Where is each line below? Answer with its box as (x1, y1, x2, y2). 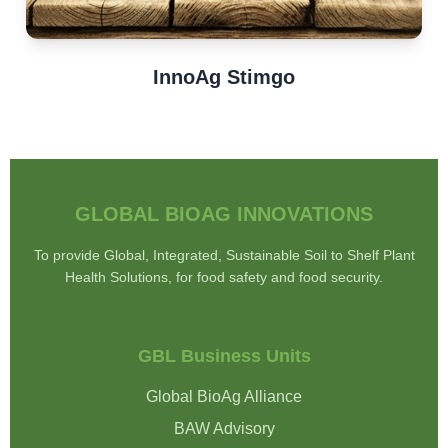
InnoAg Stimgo (153, 65, 295, 88)
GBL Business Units (137, 345, 311, 366)
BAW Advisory (173, 419, 275, 437)
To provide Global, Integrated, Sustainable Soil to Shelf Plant (33, 246, 415, 263)
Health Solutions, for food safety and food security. (65, 268, 383, 285)
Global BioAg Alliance (146, 387, 302, 405)
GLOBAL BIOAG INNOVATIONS (75, 202, 373, 225)
